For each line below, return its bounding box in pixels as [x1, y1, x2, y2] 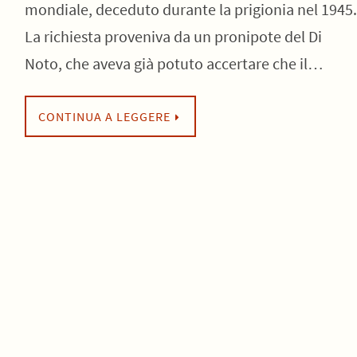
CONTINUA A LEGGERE [37, 108, 171, 124]
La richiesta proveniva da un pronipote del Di [24, 26, 322, 46]
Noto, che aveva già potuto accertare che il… [24, 53, 324, 73]
